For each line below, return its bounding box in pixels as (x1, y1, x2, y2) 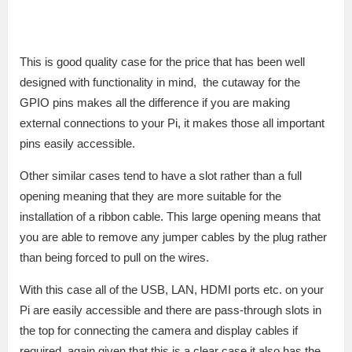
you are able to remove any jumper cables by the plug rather (20, 229, 327, 244)
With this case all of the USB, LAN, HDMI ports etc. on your (20, 282, 324, 296)
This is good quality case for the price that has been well (20, 54, 305, 68)
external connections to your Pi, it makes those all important (20, 115, 324, 130)
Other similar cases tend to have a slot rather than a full (20, 168, 302, 182)
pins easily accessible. (20, 136, 135, 150)
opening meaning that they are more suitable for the (20, 189, 281, 203)
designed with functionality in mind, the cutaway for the (20, 75, 300, 89)
